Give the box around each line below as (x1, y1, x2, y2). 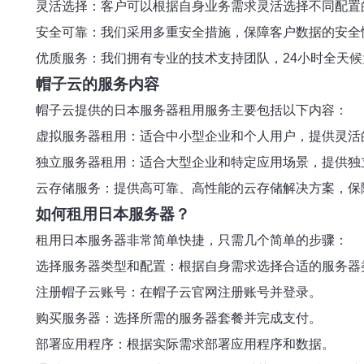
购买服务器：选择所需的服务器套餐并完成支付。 (36, 311, 322, 325)
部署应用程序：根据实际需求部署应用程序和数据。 (36, 337, 335, 351)
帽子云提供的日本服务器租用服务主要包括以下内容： (36, 103, 348, 117)
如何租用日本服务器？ (36, 206, 190, 223)
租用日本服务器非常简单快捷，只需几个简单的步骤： (36, 233, 348, 247)
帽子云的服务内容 (36, 76, 159, 93)
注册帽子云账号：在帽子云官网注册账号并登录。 (36, 285, 322, 299)
